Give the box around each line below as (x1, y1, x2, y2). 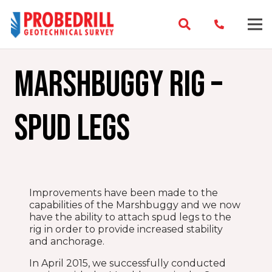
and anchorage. (29, 236, 104, 247)
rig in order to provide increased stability (29, 223, 223, 235)
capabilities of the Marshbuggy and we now (29, 199, 240, 211)
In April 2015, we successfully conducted (29, 257, 226, 269)
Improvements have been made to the (29, 187, 218, 199)
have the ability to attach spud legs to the (29, 211, 231, 223)
